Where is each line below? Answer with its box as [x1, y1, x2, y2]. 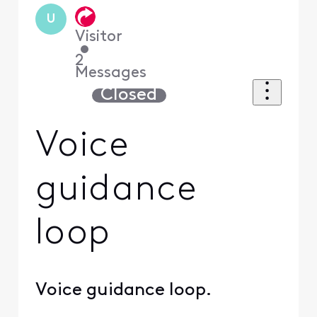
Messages [75, 64, 147, 81]
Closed [100, 86, 158, 104]
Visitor [75, 28, 123, 45]
